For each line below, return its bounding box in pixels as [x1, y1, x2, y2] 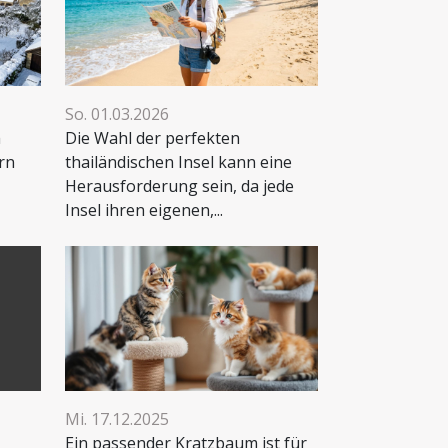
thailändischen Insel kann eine [65, 151, 292, 174]
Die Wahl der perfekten [65, 127, 240, 150]
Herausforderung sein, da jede [65, 175, 294, 198]
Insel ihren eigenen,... [65, 199, 223, 222]
